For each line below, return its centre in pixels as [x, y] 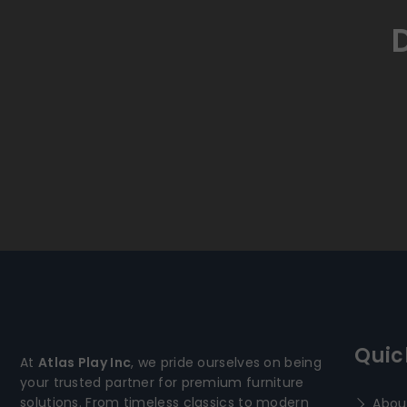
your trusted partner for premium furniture [162, 382]
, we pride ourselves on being [226, 362]
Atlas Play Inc [84, 362]
